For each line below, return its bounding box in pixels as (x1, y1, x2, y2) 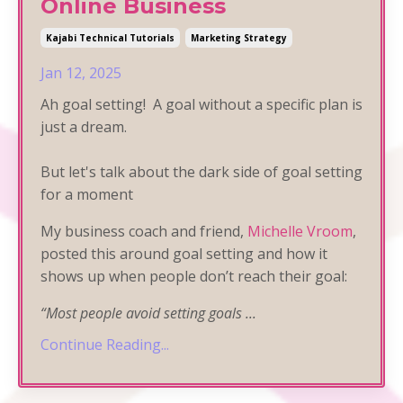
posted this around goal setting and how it (40, 243, 327, 264)
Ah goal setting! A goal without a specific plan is (40, 94, 363, 114)
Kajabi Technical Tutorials (46, 31, 175, 44)
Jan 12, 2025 (40, 62, 121, 83)
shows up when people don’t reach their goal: (40, 265, 347, 286)
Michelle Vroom (247, 220, 353, 241)
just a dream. (40, 116, 130, 137)
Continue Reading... (40, 334, 169, 354)
